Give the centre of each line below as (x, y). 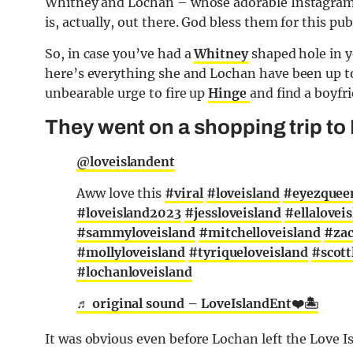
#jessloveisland (233, 213)
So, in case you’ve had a (120, 54)
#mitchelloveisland (259, 233)
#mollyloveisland (131, 253)
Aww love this (121, 193)
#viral (184, 193)
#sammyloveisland (136, 233)
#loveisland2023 (129, 213)
